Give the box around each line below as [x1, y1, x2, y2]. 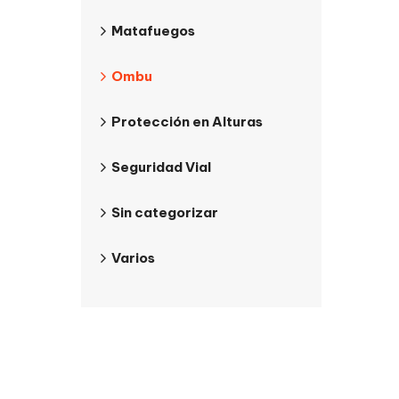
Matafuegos [111, 22, 195, 39]
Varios [111, 249, 155, 266]
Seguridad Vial [111, 159, 211, 175]
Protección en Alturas [111, 113, 263, 130]
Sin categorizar [111, 204, 218, 221]
